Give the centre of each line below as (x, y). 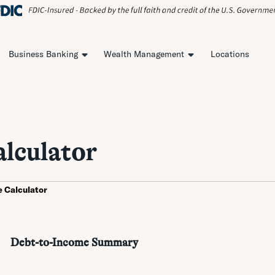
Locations (230, 54)
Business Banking (43, 54)
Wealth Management (144, 54)
